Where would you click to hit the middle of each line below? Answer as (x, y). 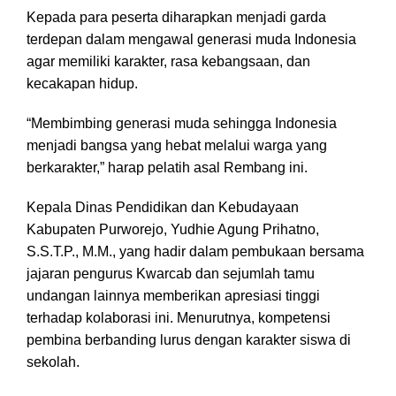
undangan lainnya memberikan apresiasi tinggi (173, 296)
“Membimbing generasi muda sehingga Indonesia (182, 124)
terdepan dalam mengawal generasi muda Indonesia (191, 40)
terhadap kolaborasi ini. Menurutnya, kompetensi (179, 318)
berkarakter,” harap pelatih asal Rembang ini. (167, 168)
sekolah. (53, 362)
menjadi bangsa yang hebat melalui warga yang (177, 146)
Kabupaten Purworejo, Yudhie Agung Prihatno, (173, 230)
